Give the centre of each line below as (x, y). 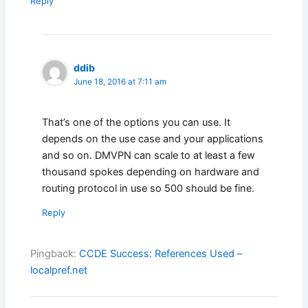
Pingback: (55, 254)
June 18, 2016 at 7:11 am (120, 82)
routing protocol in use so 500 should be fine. (148, 188)
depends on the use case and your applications (153, 139)
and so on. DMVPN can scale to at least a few (149, 155)
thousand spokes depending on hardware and (151, 172)
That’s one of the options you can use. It (136, 122)
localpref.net (59, 270)
